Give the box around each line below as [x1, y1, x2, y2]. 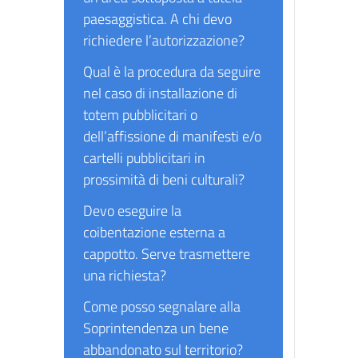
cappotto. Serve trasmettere [83, 243, 250, 265]
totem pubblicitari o [83, 104, 197, 125]
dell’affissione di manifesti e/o [83, 125, 261, 147]
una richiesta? [83, 265, 166, 286]
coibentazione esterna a [83, 221, 225, 243]
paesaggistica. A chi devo [83, 8, 232, 30]
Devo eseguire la [83, 200, 181, 221]
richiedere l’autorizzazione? [83, 30, 245, 51]
